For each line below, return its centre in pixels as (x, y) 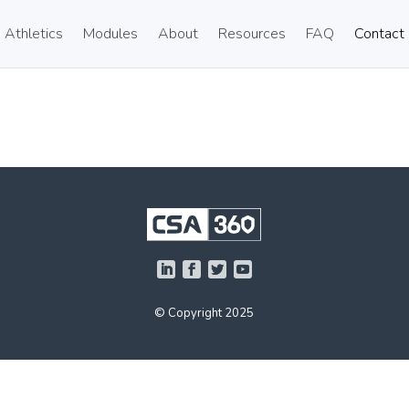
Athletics (33, 34)
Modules (110, 34)
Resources (252, 34)
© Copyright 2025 (204, 313)
